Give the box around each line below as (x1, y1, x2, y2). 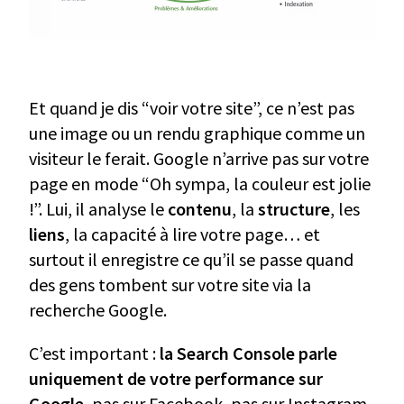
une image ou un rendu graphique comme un (29, 121, 365, 144)
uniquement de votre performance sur (29, 366, 323, 390)
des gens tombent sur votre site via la (29, 272, 311, 296)
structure (258, 197, 330, 220)
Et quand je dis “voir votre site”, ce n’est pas (29, 96, 354, 119)
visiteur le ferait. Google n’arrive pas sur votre (29, 146, 369, 170)
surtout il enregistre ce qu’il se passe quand (29, 247, 353, 271)
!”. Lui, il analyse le (29, 197, 168, 220)
